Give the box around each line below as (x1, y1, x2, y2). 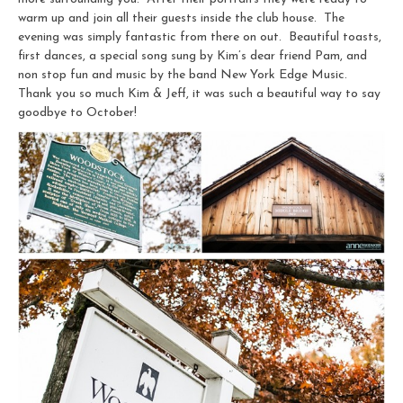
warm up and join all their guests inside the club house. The (18, 11, 345, 25)
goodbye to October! (18, 105, 137, 120)
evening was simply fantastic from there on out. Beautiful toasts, (18, 30, 381, 44)
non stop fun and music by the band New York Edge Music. (18, 67, 351, 82)
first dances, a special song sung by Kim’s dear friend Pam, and (18, 49, 367, 63)
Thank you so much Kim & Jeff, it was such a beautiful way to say (18, 86, 381, 101)
